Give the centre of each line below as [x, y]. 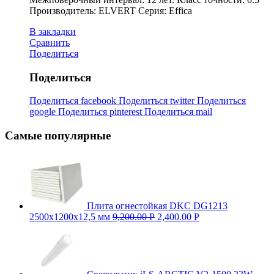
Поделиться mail [178, 112]
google [44, 112]
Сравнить [50, 42]
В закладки [53, 31]
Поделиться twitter [158, 101]
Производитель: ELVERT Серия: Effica [111, 10]
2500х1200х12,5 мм [70, 217]
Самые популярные [58, 135]
